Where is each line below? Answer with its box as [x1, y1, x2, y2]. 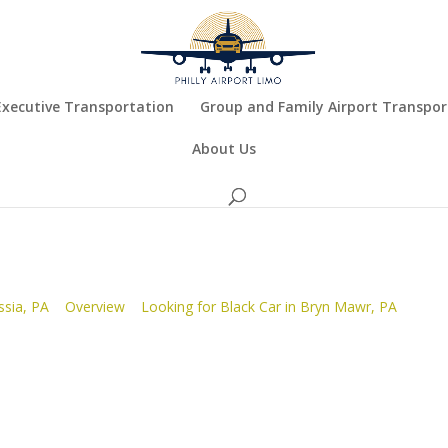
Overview [65, 297, 126, 316]
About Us [192, 139, 256, 158]
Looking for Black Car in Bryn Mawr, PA [141, 297, 398, 316]
